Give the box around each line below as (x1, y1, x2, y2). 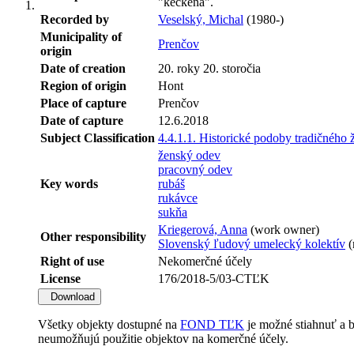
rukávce (158, 190, 198, 205)
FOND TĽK (180, 317, 244, 331)
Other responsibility (40, 229, 146, 243)
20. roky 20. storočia (158, 61, 261, 75)
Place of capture (40, 96, 126, 110)
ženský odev (158, 148, 220, 162)
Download (44, 290, 95, 303)
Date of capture (40, 113, 123, 127)
